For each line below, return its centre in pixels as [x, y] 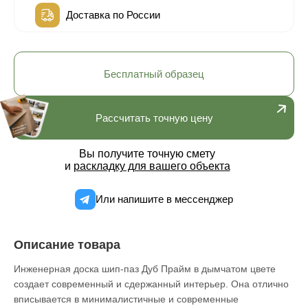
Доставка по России [113, 15]
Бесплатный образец [154, 74]
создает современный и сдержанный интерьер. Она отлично [151, 284]
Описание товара [67, 245]
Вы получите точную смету [147, 154]
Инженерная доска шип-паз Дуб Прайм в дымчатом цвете [145, 269]
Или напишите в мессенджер [164, 199]
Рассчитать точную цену [154, 118]
